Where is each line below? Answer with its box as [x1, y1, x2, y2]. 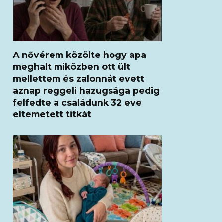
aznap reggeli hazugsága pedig [13, 85, 160, 96]
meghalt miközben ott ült [13, 61, 130, 72]
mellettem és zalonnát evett [13, 73, 144, 84]
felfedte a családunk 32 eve [13, 97, 142, 108]
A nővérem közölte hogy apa [13, 49, 146, 60]
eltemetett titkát [13, 109, 91, 119]
